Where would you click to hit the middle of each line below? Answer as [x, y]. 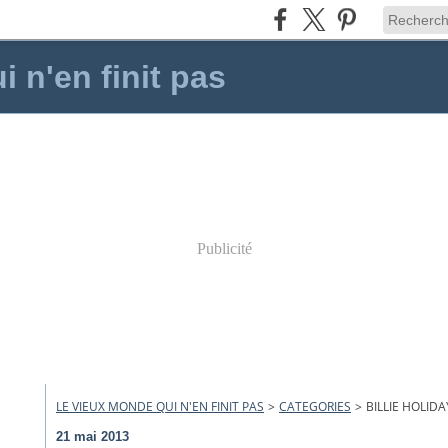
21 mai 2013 [92, 436]
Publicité [224, 248]
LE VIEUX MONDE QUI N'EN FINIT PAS [160, 406]
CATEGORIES [315, 406]
